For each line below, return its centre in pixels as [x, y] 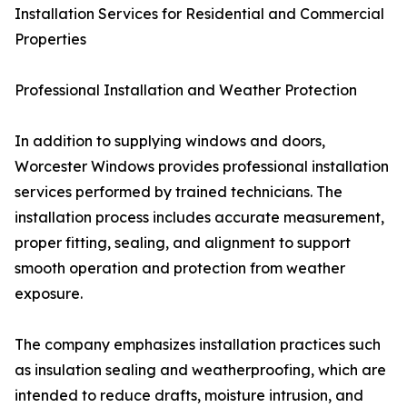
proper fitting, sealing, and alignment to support [183, 243]
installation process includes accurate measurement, [199, 217]
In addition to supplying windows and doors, [170, 141]
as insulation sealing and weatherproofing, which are [200, 370]
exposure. [49, 293]
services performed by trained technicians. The [179, 192]
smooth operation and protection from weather [180, 268]
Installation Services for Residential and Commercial [199, 14]
